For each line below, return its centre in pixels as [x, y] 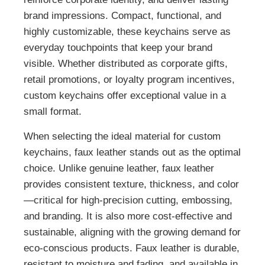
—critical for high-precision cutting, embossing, [128, 200]
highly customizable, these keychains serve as [127, 32]
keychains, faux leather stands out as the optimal [132, 152]
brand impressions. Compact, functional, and [122, 16]
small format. [53, 112]
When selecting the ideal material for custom [122, 136]
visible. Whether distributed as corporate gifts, [126, 64]
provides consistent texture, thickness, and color [131, 184]
